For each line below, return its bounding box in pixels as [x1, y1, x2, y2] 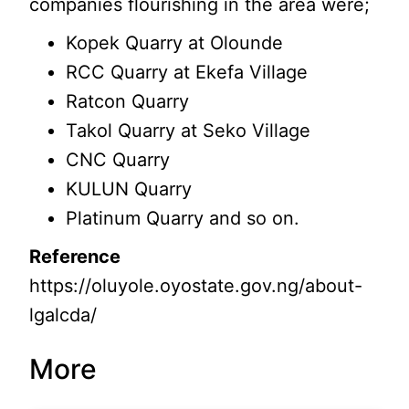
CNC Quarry [66, 148, 171, 171]
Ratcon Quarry [66, 89, 190, 112]
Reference [29, 245, 121, 267]
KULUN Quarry [66, 177, 193, 200]
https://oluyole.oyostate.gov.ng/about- [29, 274, 363, 297]
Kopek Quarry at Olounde [66, 31, 284, 54]
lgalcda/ [29, 303, 98, 326]
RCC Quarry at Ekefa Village [66, 60, 309, 83]
